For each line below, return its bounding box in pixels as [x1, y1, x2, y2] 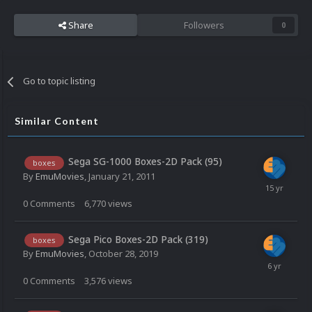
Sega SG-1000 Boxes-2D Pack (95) [68, 155, 222, 169]
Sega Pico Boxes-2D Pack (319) [68, 232, 208, 246]
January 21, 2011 [88, 169, 155, 182]
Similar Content [15, 115, 99, 127]
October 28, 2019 [88, 247, 158, 260]
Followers [183, 19, 224, 32]
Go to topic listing [23, 75, 96, 88]
